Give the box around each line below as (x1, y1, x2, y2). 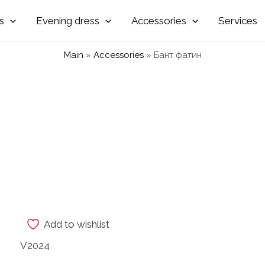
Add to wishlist (43, 218, 109, 231)
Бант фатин (153, 50, 202, 60)
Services (218, 15, 258, 27)
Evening (35, 15, 72, 27)
